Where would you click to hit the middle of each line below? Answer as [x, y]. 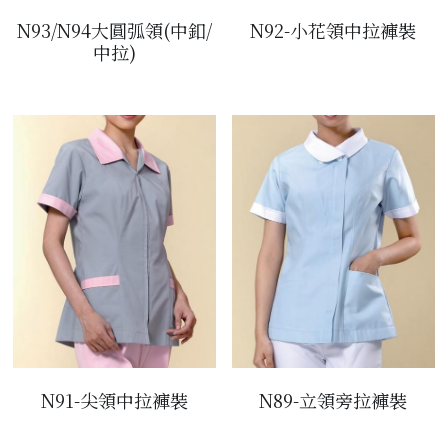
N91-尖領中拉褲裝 [114, 400]
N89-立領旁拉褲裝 [333, 400]
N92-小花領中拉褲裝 [333, 30]
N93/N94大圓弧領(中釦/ [114, 30]
